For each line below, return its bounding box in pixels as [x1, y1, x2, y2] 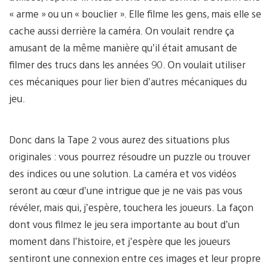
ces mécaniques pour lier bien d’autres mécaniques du [9, 75, 247, 88]
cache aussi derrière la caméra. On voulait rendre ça [9, 24, 234, 38]
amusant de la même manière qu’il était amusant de [9, 41, 237, 54]
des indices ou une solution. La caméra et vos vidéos [9, 167, 237, 180]
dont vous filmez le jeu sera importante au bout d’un [9, 218, 240, 231]
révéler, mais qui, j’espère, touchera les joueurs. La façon [9, 201, 253, 214]
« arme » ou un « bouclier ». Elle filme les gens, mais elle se [9, 7, 261, 21]
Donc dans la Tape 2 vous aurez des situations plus [9, 133, 230, 146]
